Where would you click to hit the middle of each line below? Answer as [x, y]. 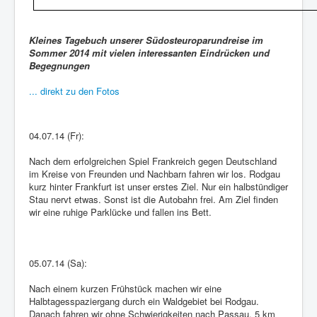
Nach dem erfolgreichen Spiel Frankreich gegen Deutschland [153, 161]
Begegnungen [59, 66]
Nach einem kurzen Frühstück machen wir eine [125, 289]
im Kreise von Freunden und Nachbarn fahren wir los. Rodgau [155, 174]
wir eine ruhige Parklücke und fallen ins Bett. [120, 212]
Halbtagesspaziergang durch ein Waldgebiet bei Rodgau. [144, 301]
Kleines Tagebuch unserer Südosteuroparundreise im [146, 40]
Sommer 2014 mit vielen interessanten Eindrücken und [149, 53]
